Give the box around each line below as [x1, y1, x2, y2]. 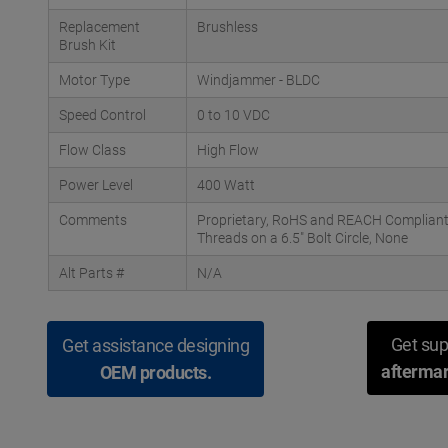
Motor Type [59, 72, 130, 88]
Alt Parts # [59, 265, 124, 281]
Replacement [59, 19, 140, 35]
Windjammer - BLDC [197, 72, 320, 88]
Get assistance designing [62, 335, 249, 356]
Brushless [197, 19, 258, 35]
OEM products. [99, 362, 212, 383]
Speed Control [59, 107, 146, 123]
